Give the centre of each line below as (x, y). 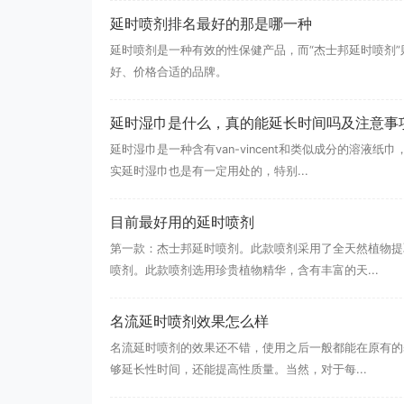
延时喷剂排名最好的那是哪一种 (211, 24)
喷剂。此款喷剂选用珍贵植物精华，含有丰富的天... (244, 271)
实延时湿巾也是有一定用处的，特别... (209, 171)
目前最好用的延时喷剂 (182, 222)
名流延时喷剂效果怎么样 (189, 321)
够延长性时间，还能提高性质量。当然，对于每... (239, 370)
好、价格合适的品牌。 (169, 72)
